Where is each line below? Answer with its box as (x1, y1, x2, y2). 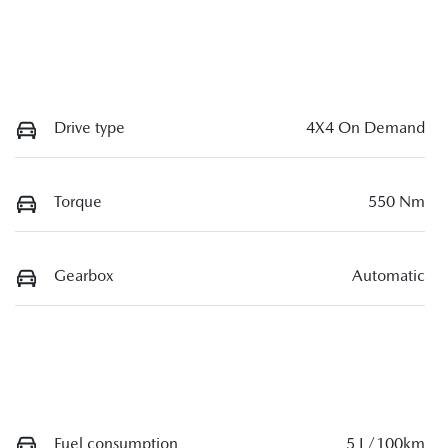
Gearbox (54, 265, 114, 285)
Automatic (352, 265, 425, 285)
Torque (54, 192, 102, 212)
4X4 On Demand (306, 118, 425, 138)
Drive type (54, 118, 125, 138)
